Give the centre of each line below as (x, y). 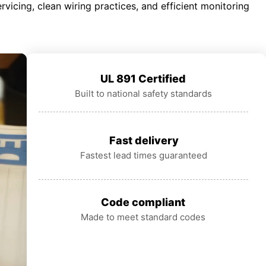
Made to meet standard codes (143, 217)
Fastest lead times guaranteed (144, 156)
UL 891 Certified (143, 79)
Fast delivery (144, 141)
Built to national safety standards (143, 94)
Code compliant (143, 202)
